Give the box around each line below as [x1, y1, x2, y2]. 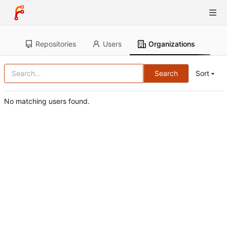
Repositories [35, 40, 77, 48]
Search [155, 68, 178, 78]
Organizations [148, 40, 195, 48]
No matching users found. [4, 96, 90, 105]
